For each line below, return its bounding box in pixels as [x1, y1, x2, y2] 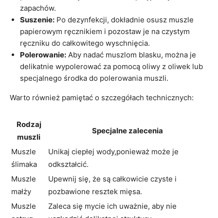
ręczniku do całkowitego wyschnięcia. [20, 38, 150, 48]
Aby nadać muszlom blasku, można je [66, 50, 196, 60]
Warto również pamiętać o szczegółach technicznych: [10, 93, 194, 103]
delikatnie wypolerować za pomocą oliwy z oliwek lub [20, 62, 203, 72]
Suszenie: [20, 15, 54, 25]
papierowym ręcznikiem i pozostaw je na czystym [20, 27, 190, 36]
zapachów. [20, 3, 56, 13]
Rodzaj [16, 120, 41, 129]
